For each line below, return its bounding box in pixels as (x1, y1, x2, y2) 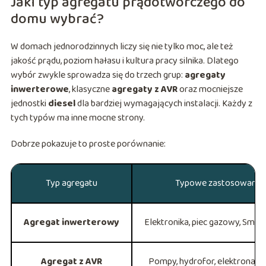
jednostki (10, 96, 48, 112)
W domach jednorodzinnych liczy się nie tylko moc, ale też (10, 39, 233, 55)
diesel (47, 96, 75, 112)
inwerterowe (10, 82, 69, 97)
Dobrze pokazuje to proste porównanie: (10, 137, 166, 152)
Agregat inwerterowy (23, 215, 119, 230)
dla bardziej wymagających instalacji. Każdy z (75, 96, 252, 112)
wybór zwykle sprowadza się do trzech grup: (10, 68, 185, 83)
